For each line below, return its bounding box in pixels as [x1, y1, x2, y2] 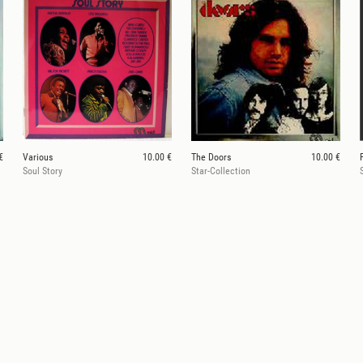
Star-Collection [191, 165, 250, 177]
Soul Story [23, 165, 62, 177]
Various [23, 152, 53, 164]
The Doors [191, 152, 231, 164]
